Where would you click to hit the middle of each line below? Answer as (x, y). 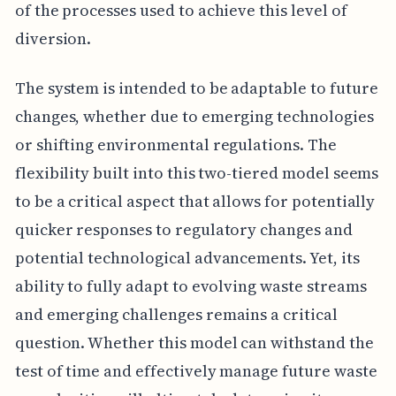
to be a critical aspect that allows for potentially (195, 201)
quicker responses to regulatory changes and (183, 229)
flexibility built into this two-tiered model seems (197, 172)
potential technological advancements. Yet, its (187, 257)
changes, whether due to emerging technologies (194, 116)
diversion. (53, 38)
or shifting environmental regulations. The (175, 144)
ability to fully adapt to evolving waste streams (190, 286)
